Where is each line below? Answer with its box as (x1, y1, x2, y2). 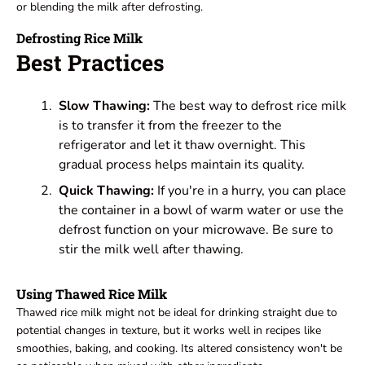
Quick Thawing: (59, 182, 154, 200)
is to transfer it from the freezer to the (59, 117, 282, 135)
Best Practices (16, 48, 165, 77)
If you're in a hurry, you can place (154, 182, 346, 200)
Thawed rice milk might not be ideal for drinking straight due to (16, 305, 337, 321)
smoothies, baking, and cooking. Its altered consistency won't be (16, 341, 342, 357)
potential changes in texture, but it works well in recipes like (16, 323, 321, 339)
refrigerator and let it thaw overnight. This (59, 136, 306, 155)
